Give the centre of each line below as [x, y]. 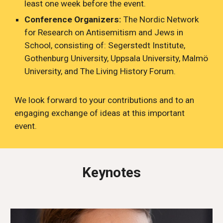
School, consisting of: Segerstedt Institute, [105, 45]
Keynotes [111, 172]
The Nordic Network [161, 19]
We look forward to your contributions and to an [105, 100]
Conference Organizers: [73, 19]
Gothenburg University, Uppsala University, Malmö [116, 58]
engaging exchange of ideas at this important [100, 113]
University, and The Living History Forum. [100, 71]
